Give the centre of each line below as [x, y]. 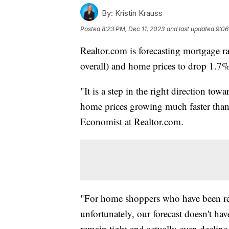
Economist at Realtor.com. [132, 121]
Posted [91, 29]
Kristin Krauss [138, 13]
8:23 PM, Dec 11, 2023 [133, 29]
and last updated [190, 29]
